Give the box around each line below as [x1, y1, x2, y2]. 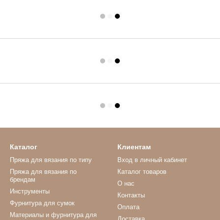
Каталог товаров [117, 168, 166, 175]
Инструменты [10, 188, 50, 195]
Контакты [117, 192, 145, 199]
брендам [10, 176, 35, 183]
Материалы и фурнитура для [10, 211, 97, 219]
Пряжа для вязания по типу [10, 156, 92, 164]
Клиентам [117, 143, 151, 151]
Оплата [117, 203, 139, 211]
